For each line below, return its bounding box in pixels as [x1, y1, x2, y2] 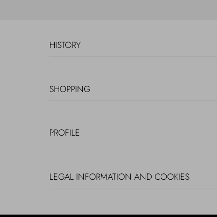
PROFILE [49, 126, 80, 139]
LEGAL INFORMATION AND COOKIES [49, 170, 189, 183]
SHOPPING [49, 82, 91, 95]
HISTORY [49, 39, 81, 51]
